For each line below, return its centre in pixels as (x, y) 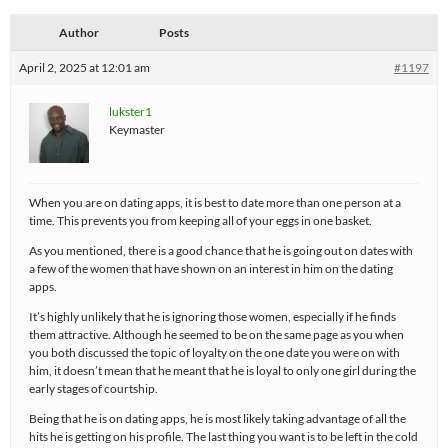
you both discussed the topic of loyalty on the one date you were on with (214, 352)
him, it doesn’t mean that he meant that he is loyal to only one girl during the (222, 370)
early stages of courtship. (93, 388)
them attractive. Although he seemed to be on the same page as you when (216, 334)
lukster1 (130, 111)
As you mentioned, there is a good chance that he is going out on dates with (221, 250)
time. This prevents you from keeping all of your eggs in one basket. (200, 220)
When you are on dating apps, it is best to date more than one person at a (215, 202)
